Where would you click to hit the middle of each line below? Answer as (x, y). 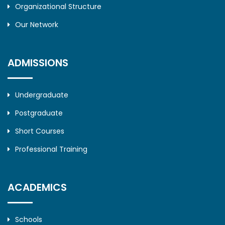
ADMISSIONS (38, 63)
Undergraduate (42, 95)
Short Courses (40, 131)
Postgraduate (39, 113)
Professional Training (51, 149)
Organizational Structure (58, 7)
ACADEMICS (37, 187)
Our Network (37, 25)
